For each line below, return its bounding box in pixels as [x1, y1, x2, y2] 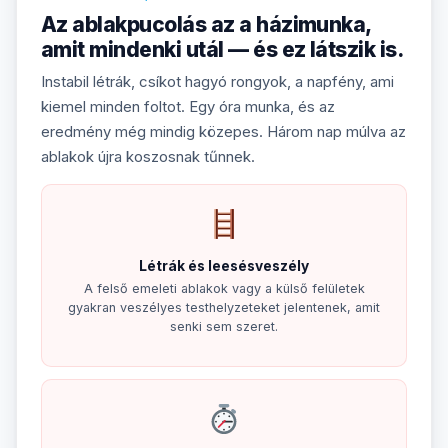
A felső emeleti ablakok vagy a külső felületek [83, 280, 365, 296]
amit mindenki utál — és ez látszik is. [41, 36, 404, 62]
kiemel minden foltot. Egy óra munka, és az [41, 97, 335, 116]
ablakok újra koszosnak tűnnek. [41, 147, 255, 166]
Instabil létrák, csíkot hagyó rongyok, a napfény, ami [41, 72, 394, 91]
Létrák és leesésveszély [139, 257, 309, 274]
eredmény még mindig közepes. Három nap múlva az [41, 122, 406, 141]
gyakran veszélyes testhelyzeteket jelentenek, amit [68, 299, 380, 315]
